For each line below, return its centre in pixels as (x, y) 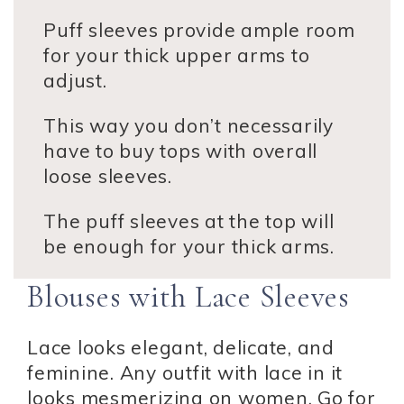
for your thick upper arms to (177, 55)
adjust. (75, 80)
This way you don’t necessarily (188, 125)
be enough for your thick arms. (189, 246)
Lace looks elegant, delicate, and (181, 347)
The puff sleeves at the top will (189, 220)
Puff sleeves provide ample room (199, 29)
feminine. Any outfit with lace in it (185, 372)
